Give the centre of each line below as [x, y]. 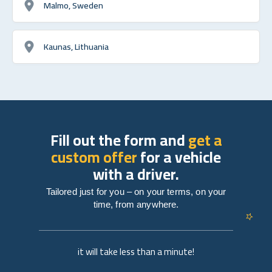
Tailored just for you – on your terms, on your [136, 191]
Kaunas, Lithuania [76, 46]
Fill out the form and [119, 140]
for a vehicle [179, 157]
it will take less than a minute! [136, 251]
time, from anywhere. [136, 204]
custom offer [94, 157]
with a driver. [136, 174]
